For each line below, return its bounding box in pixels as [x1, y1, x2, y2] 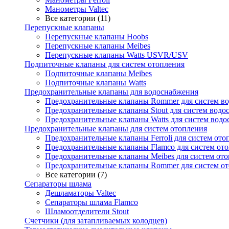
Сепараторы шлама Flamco [45, 198, 138, 207]
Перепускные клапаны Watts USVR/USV [45, 51, 188, 59]
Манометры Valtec [45, 5, 108, 13]
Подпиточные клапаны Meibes [45, 69, 152, 78]
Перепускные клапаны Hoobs [45, 32, 148, 41]
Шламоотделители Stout [45, 207, 129, 216]
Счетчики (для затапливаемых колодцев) [25, 216, 167, 225]
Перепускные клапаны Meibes [45, 41, 150, 50]
